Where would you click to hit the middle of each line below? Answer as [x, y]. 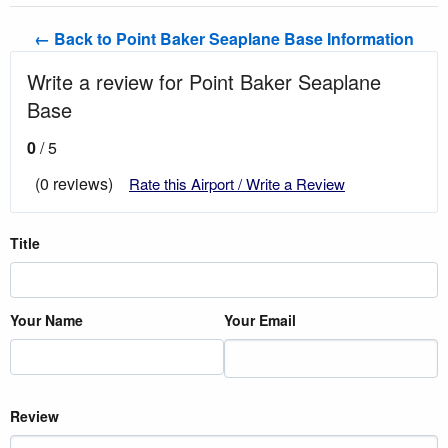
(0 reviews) [74, 183]
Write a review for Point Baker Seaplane [204, 81]
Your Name [46, 319]
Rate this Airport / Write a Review [237, 183]
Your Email [260, 319]
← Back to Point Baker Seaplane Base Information [224, 38]
